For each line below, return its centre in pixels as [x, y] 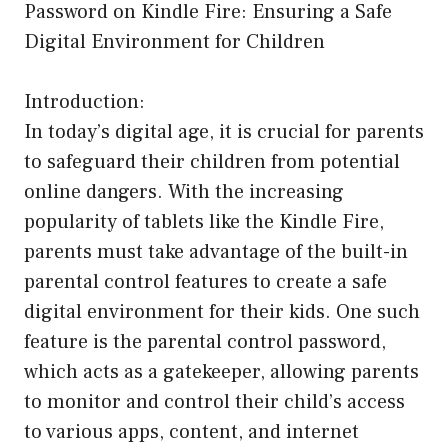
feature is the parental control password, [205, 342]
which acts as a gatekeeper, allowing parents [221, 372]
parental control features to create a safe [205, 282]
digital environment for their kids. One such [222, 312]
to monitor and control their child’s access [214, 402]
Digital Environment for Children [174, 42]
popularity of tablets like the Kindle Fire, [204, 222]
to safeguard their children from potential [212, 162]
